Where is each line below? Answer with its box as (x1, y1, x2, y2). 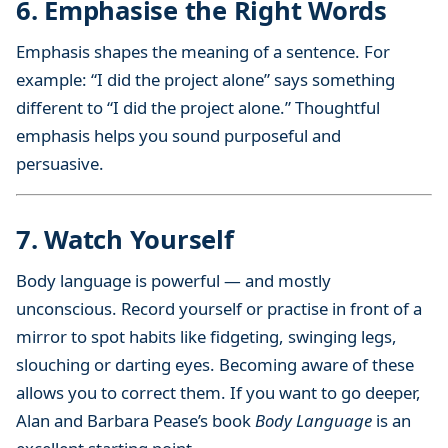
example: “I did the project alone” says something (16, 67, 395, 91)
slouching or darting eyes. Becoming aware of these (16, 352, 414, 376)
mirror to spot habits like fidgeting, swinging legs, (16, 324, 397, 348)
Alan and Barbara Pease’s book (16, 408, 255, 432)
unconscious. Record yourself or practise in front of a (16, 296, 422, 320)
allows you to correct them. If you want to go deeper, (16, 380, 421, 404)
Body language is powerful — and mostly (16, 268, 331, 292)
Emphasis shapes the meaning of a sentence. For (16, 39, 390, 63)
